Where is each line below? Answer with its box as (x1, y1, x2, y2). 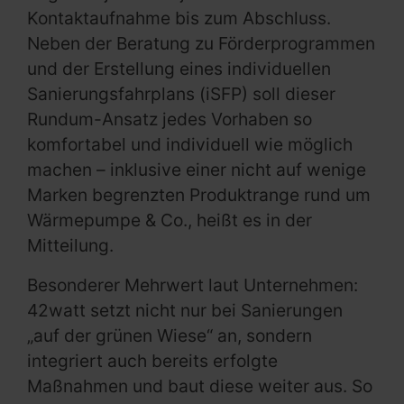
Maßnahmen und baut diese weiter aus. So (27, 375, 372, 398)
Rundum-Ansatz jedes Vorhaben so (27, 108, 312, 131)
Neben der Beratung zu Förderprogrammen (27, 32, 375, 55)
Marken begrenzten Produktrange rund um (27, 184, 371, 207)
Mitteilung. (27, 234, 114, 257)
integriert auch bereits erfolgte (27, 350, 278, 372)
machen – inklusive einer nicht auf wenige (27, 159, 366, 181)
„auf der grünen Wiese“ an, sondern (27, 325, 312, 347)
